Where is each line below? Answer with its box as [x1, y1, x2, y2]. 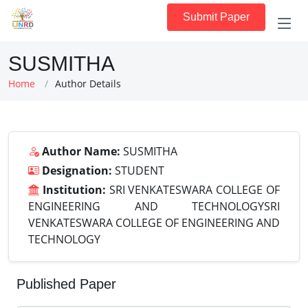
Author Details [55, 77, 121, 90]
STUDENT [112, 163, 164, 178]
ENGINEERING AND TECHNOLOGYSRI [28, 199, 280, 214]
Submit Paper [183, 11, 250, 23]
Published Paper [16, 276, 116, 291]
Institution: [42, 182, 106, 197]
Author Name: [42, 144, 120, 159]
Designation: [42, 163, 112, 178]
